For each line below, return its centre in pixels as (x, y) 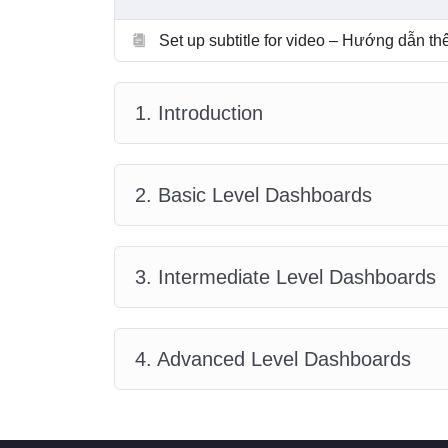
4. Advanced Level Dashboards (273, 358)
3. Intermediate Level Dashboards (285, 276)
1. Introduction (199, 112)
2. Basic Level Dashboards (253, 194)
